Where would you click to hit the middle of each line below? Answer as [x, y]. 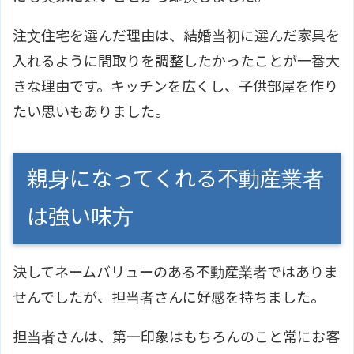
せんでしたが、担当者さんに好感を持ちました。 [169, 297]
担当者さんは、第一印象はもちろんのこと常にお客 [176, 337]
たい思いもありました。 [91, 111]
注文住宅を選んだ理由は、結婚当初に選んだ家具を [176, 36]
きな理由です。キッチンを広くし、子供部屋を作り [175, 86]
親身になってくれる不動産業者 [175, 179]
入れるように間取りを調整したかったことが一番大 [176, 61]
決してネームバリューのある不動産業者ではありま [175, 272]
